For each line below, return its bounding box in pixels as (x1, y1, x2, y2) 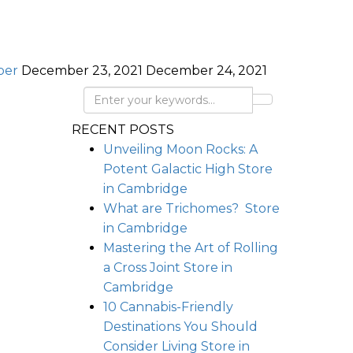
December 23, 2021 (21, 63, 146, 78)
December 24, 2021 (146, 63, 267, 78)
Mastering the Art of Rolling (103, 240, 278, 255)
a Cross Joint (103, 260, 184, 275)
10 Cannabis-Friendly (103, 299, 233, 314)
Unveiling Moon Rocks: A (103, 142, 258, 157)
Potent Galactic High (103, 162, 238, 176)
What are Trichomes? (103, 201, 245, 216)
